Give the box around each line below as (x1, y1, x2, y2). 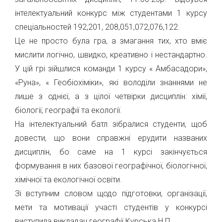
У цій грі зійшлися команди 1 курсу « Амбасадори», (15, 64, 207, 73)
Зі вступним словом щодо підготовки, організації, (15, 189, 207, 198)
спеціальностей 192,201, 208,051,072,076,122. (15, 22, 180, 32)
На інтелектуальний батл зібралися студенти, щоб (15, 119, 207, 129)
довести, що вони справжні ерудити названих (15, 133, 207, 143)
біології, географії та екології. (15, 106, 122, 115)
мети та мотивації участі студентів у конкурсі (15, 203, 207, 212)
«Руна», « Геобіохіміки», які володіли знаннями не (15, 78, 207, 87)
